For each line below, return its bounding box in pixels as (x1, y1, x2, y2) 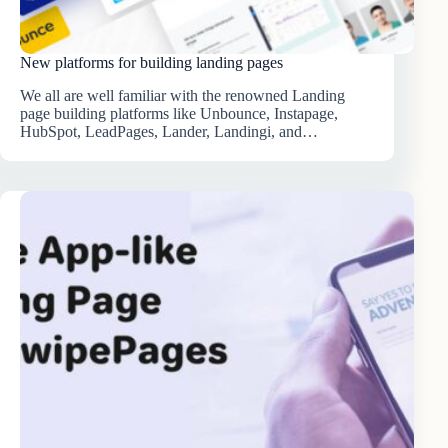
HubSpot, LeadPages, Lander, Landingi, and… (20, 123, 318, 141)
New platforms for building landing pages (20, 54, 283, 72)
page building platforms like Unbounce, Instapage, (20, 105, 338, 123)
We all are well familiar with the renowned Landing (20, 87, 345, 105)
